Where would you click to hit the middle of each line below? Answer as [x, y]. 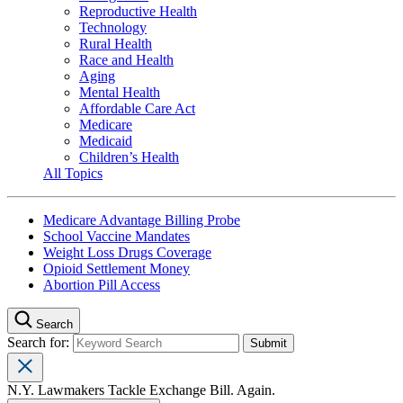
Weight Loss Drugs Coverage [127, 252]
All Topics [73, 173]
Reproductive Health [138, 11]
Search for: [40, 342]
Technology [113, 27]
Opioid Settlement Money [116, 268]
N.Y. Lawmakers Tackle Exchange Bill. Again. [141, 390]
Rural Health [116, 43]
